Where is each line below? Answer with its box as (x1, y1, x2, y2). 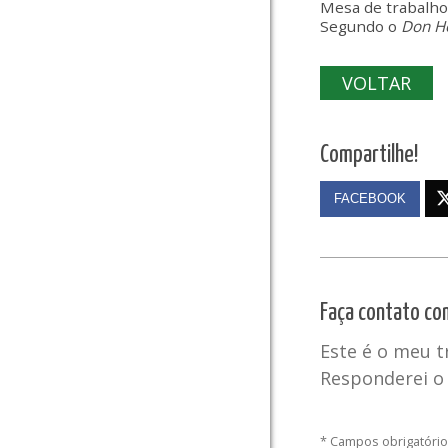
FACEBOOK (334, 191, 406, 206)
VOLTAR (342, 71, 411, 96)
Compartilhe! (320, 143, 418, 168)
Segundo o (320, 15, 401, 36)
